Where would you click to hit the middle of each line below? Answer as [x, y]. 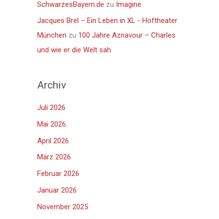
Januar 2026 [57, 190]
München [52, 35]
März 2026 [54, 157]
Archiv [52, 85]
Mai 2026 [52, 124]
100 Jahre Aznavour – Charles [127, 35]
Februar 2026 [58, 174]
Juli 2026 [51, 108]
